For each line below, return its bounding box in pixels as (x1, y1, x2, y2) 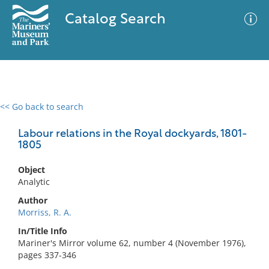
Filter (232, 113, 252, 122)
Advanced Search (143, 111, 213, 123)
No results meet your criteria (74, 175, 190, 186)
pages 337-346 (18, 249, 76, 261)
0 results (9, 108, 44, 119)
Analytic (18, 176, 50, 187)
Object (18, 164, 45, 175)
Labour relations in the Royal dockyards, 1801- (18, 128, 247, 140)
